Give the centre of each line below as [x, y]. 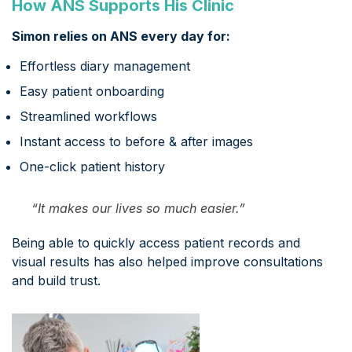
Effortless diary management [105, 66]
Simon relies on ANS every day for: [121, 37]
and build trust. [56, 281]
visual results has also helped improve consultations [167, 262]
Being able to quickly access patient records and [156, 243]
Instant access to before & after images [136, 142]
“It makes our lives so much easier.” [138, 209]
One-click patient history [92, 167]
